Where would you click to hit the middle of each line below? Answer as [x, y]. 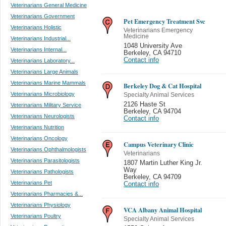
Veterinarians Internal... [39, 49]
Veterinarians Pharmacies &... [47, 193]
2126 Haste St [145, 104]
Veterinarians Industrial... [41, 38]
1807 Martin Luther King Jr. [163, 163]
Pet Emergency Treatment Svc [164, 21]
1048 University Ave [153, 46]
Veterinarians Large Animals [44, 71]
